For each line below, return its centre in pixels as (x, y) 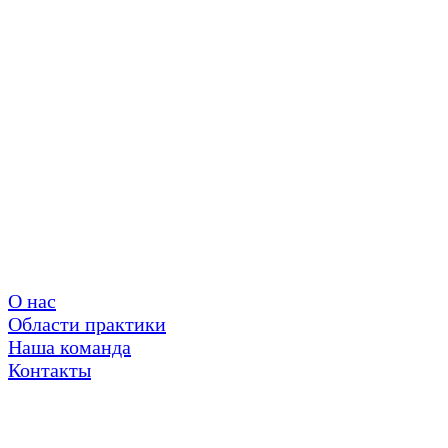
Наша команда (69, 347)
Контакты (49, 370)
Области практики (87, 324)
